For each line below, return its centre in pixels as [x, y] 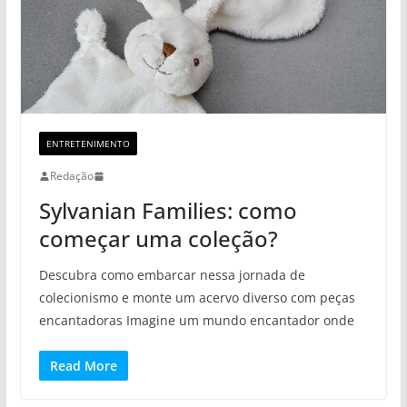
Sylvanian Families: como [168, 211]
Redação [71, 176]
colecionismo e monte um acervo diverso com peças [197, 298]
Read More [83, 366]
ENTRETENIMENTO [88, 144]
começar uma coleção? [158, 239]
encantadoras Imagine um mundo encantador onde [196, 321]
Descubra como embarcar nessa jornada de [172, 275]
